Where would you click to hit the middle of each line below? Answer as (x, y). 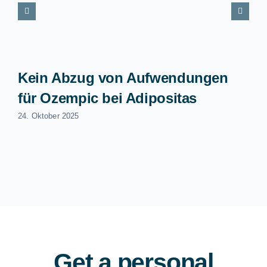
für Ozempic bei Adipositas (107, 98)
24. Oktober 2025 (48, 116)
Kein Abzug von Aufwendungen (123, 78)
